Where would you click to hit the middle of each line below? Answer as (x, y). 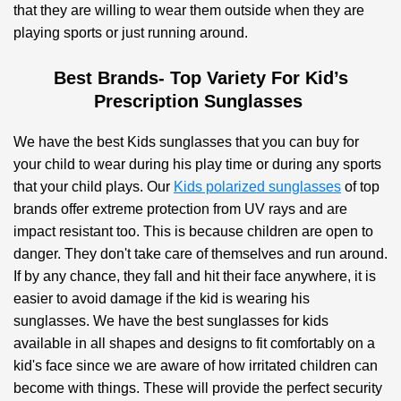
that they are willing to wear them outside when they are (189, 10)
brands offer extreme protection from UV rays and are (180, 209)
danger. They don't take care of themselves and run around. (200, 253)
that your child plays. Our (94, 186)
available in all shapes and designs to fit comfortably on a (194, 343)
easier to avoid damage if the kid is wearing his (162, 298)
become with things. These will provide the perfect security (198, 388)
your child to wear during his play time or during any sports (197, 164)
